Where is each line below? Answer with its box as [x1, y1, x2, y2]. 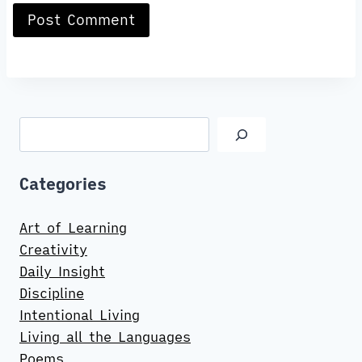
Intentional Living [19, 305, 140, 324]
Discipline [19, 284, 84, 302]
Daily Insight [19, 262, 105, 280]
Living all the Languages [19, 327, 191, 346]
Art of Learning [19, 218, 127, 237]
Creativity [19, 240, 87, 259]
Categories [19, 173, 107, 196]
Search [19, 118, 65, 137]
